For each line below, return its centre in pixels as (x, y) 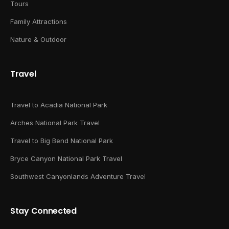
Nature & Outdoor (38, 40)
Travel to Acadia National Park (59, 105)
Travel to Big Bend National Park (62, 141)
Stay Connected (43, 211)
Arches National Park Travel (55, 123)
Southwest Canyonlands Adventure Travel (78, 177)
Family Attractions (39, 22)
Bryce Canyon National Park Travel (66, 159)
